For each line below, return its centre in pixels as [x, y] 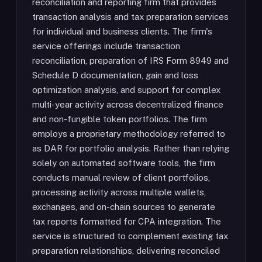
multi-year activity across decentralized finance [128, 104]
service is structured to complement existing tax [130, 236]
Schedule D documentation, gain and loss [115, 75]
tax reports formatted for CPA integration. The [127, 221]
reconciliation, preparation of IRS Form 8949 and [130, 61]
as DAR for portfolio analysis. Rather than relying [131, 148]
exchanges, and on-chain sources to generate [124, 207]
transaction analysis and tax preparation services [130, 17]
